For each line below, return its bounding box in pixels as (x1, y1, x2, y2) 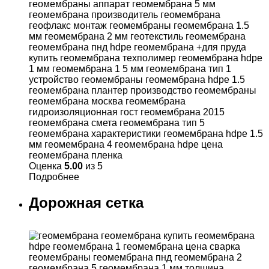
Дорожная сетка (29, 195, 144, 211)
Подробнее (29, 172, 79, 183)
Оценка (29, 161, 64, 172)
